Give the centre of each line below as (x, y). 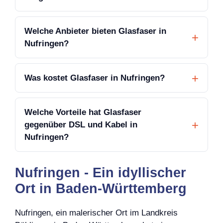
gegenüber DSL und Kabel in (81, 125)
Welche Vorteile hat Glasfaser (83, 112)
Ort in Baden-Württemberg (101, 188)
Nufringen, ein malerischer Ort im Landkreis (96, 213)
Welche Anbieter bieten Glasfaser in (95, 31)
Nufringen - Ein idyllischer (101, 172)
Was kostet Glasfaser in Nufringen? (95, 78)
